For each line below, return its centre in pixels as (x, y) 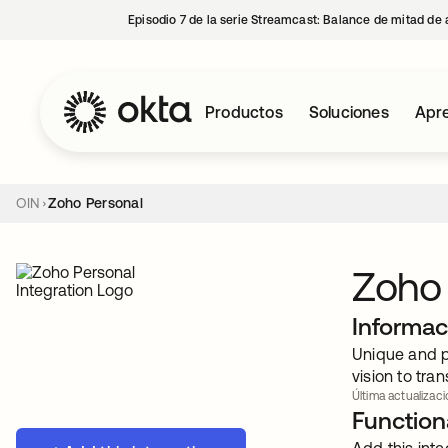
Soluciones (348, 112)
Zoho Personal (95, 203)
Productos (244, 112)
